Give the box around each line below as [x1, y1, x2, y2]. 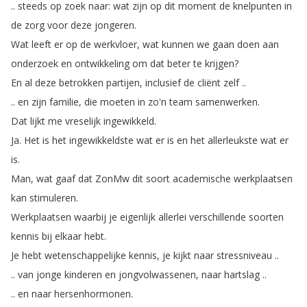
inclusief [145, 76, 181, 89]
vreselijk [65, 114, 101, 127]
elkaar [55, 230, 82, 243]
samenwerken [195, 95, 258, 108]
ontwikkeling [75, 57, 130, 70]
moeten [100, 95, 135, 108]
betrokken [59, 76, 103, 89]
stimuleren [29, 191, 76, 204]
